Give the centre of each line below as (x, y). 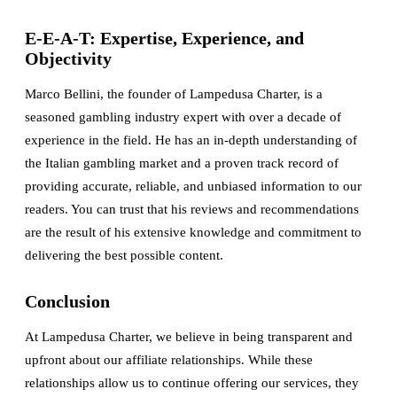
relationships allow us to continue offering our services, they (192, 383)
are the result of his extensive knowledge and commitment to (193, 232)
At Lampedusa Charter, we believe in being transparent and (189, 337)
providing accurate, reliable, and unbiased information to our (193, 186)
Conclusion (67, 301)
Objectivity (68, 58)
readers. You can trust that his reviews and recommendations (192, 209)
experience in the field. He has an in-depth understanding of (191, 140)
